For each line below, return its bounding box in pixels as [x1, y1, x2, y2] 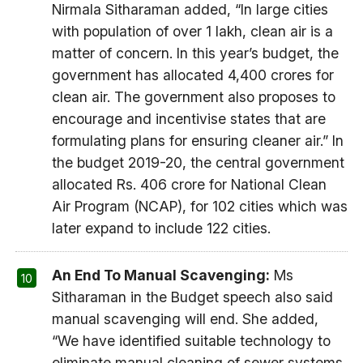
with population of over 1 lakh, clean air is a [51, 23, 333, 41]
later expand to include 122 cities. [51, 220, 271, 237]
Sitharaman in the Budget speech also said [51, 288, 333, 306]
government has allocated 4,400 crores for [51, 66, 334, 84]
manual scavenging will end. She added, [51, 310, 318, 328]
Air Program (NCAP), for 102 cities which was [51, 198, 348, 216]
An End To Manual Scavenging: [51, 267, 270, 284]
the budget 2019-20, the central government [51, 154, 344, 172]
